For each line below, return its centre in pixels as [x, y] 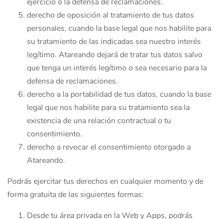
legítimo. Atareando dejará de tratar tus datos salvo [115, 55]
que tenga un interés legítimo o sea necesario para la [117, 68]
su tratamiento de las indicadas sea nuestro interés [114, 42]
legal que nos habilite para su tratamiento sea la [108, 108]
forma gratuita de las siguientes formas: [76, 195]
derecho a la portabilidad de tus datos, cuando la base [119, 94]
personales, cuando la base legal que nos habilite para [119, 28]
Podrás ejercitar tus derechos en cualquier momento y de [105, 181]
